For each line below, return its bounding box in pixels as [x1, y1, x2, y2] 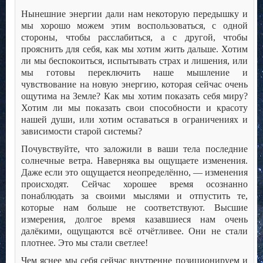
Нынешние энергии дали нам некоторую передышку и [21, 9, 248, 19]
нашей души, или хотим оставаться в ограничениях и [21, 114, 248, 125]
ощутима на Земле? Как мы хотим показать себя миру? [21, 91, 248, 102]
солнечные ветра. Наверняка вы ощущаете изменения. [21, 156, 248, 166]
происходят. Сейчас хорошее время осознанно [21, 179, 248, 190]
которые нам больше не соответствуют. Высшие [21, 203, 248, 213]
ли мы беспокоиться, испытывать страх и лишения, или [21, 56, 248, 66]
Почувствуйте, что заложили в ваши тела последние [21, 144, 248, 154]
